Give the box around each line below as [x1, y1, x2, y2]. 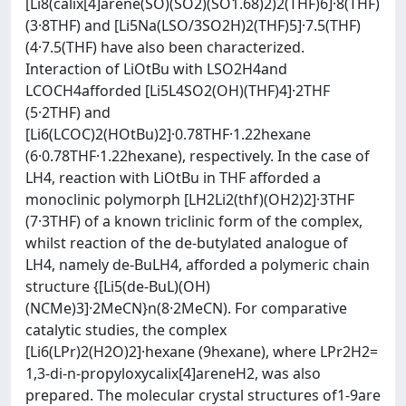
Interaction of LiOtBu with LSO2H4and [25, 59, 287, 79]
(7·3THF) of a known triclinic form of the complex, [25, 211, 362, 231]
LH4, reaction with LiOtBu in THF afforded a [25, 168, 321, 188]
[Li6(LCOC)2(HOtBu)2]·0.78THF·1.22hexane [25, 124, 311, 144]
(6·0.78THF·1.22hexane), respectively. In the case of [25, 146, 370, 166]
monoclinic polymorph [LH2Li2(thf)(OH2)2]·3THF [25, 189, 354, 209]
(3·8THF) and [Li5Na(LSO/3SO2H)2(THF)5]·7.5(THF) [25, 15, 361, 35]
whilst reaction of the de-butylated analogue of [25, 233, 348, 253]
